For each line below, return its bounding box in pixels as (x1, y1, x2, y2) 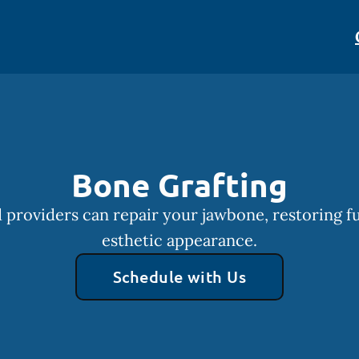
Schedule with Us (112, 266, 247, 287)
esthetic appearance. (102, 230, 257, 250)
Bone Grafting (71, 163, 288, 205)
